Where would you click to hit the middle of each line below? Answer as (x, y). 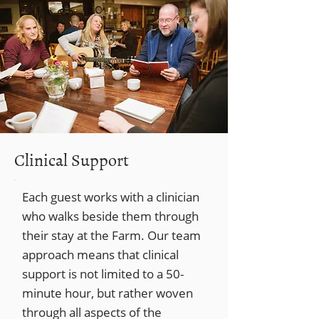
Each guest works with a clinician (111, 197)
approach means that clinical (100, 255)
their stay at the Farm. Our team (111, 235)
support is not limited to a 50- (103, 274)
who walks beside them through (110, 216)
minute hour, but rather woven (108, 293)
